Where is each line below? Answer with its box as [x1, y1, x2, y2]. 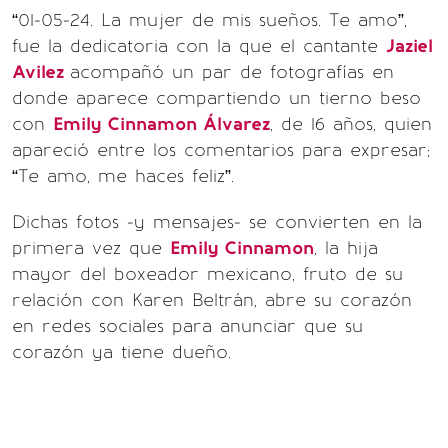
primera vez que [12, 237, 170, 259]
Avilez [12, 61, 70, 83]
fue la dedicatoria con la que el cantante [12, 35, 386, 57]
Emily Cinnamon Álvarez [53, 113, 270, 135]
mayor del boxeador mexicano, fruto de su [12, 263, 403, 285]
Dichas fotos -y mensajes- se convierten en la [12, 211, 422, 233]
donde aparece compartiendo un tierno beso [12, 87, 421, 109]
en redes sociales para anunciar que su [12, 315, 363, 337]
